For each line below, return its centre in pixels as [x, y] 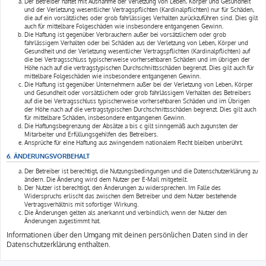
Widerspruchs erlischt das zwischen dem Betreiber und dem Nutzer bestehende [130, 196]
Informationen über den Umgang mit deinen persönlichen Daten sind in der [127, 235]
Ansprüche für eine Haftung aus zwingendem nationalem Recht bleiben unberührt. [134, 142]
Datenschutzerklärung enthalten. [58, 244]
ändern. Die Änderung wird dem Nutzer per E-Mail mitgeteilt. [106, 179]
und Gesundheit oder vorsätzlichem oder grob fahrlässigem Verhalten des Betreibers [138, 93]
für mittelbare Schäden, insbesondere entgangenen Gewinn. [105, 118]
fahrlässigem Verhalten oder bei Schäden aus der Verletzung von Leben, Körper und [136, 43]
